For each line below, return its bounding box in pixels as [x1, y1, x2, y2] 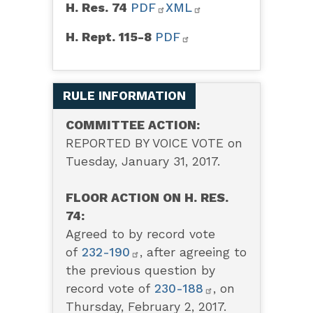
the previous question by [65, 263, 215, 278]
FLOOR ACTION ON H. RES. [65, 191, 228, 205]
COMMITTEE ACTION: [65, 118, 200, 133]
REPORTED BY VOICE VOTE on [65, 136, 242, 151]
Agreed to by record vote [65, 227, 215, 242]
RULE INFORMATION [62, 89, 186, 103]
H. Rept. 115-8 [65, 30, 155, 45]
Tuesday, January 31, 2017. [65, 154, 220, 169]
